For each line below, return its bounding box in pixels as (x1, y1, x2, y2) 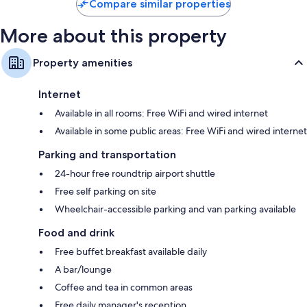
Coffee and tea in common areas (55, 280, 193, 293)
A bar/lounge (55, 262, 112, 275)
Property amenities (33, 56, 132, 69)
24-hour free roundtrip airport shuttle (55, 167, 215, 180)
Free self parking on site (55, 184, 156, 197)
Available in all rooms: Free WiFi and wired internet (55, 106, 268, 119)
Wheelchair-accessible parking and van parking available (55, 202, 296, 215)
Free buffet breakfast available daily (55, 245, 207, 258)
